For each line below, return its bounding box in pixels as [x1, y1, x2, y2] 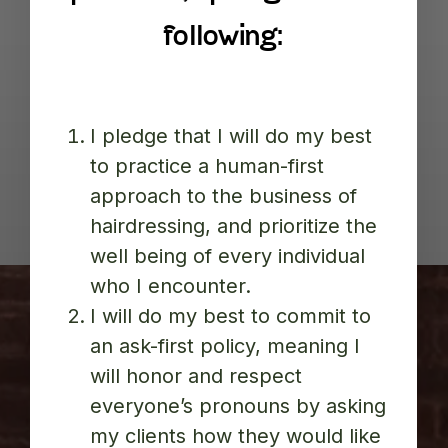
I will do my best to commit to [90, 304, 372, 329]
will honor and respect [90, 364, 303, 389]
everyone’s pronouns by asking [90, 394, 387, 419]
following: [163, 23, 285, 53]
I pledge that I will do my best [90, 124, 373, 149]
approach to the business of [90, 184, 358, 209]
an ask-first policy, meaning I [90, 334, 361, 359]
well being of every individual [90, 244, 366, 269]
